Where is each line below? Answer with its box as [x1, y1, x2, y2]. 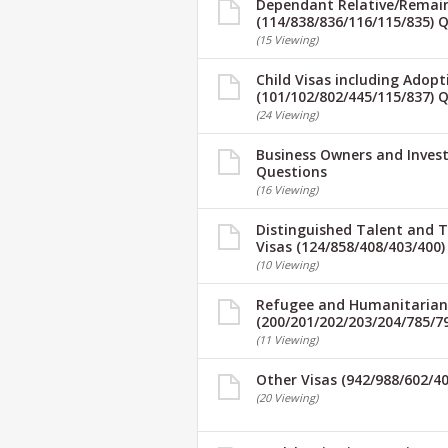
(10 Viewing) [256, 257, 318, 272]
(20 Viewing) [256, 390, 318, 405]
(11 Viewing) [256, 332, 318, 347]
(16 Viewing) [256, 182, 318, 197]
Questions [256, 162, 327, 181]
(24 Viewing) [256, 107, 318, 122]
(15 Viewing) [256, 32, 318, 47]
